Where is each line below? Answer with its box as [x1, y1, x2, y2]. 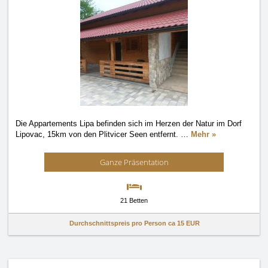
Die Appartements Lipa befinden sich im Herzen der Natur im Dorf [16, 119, 242, 128]
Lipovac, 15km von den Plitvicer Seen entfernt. [16, 130, 181, 139]
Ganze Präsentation [99, 157, 169, 167]
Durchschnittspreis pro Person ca [69, 220, 177, 227]
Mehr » [191, 130, 216, 139]
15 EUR [177, 220, 200, 227]
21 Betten [120, 197, 148, 204]
